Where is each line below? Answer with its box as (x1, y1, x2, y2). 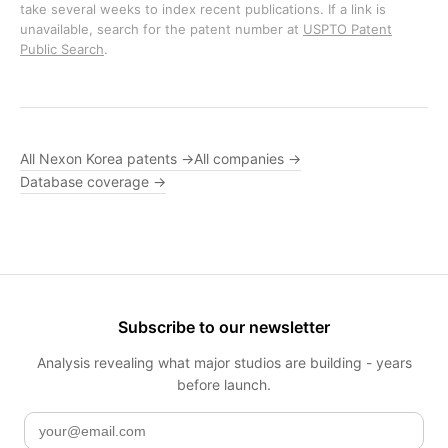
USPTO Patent (303, 21, 392, 37)
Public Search (20, 41, 104, 57)
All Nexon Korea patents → (20, 150, 194, 167)
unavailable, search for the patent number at (20, 21, 303, 37)
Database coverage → (20, 173, 166, 190)
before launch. (177, 376, 271, 393)
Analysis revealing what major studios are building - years (36, 354, 412, 371)
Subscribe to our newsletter (118, 317, 330, 337)
